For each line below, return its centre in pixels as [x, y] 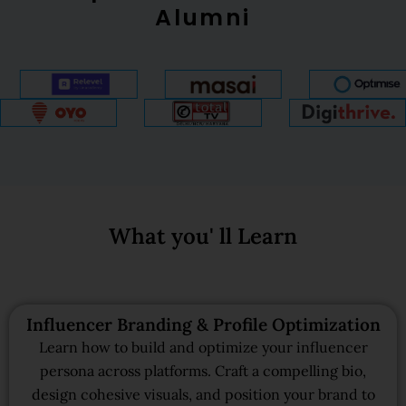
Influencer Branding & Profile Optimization [203, 325]
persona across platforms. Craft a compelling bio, [203, 371]
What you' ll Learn [203, 237]
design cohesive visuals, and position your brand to [203, 395]
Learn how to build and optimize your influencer [203, 348]
